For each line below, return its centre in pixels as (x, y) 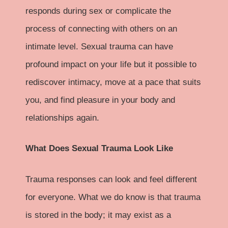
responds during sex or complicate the (98, 11)
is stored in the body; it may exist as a (98, 215)
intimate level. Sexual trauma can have (99, 46)
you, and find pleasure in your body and (100, 100)
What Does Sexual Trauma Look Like (99, 149)
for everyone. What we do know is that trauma (113, 197)
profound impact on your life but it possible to (111, 64)
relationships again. (62, 118)
